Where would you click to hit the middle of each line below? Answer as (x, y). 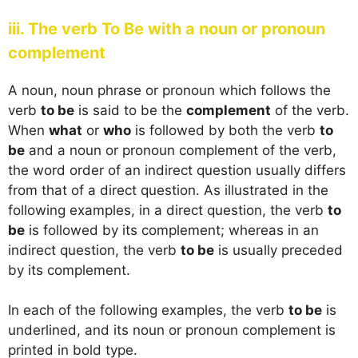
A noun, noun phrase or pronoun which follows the (169, 90)
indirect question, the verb (94, 250)
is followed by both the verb (225, 130)
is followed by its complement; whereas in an (172, 230)
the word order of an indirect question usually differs (177, 170)
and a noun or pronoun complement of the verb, (181, 150)
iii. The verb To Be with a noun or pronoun (167, 28)
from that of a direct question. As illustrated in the (168, 190)
